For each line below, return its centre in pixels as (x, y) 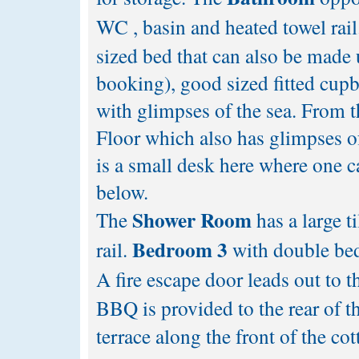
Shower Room (194, 220)
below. (122, 192)
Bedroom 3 (180, 250)
